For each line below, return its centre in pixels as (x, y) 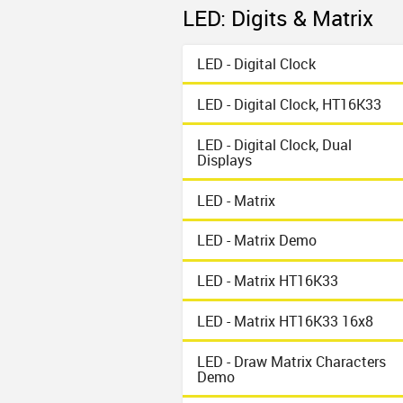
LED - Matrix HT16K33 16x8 (286, 321)
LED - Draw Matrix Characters (292, 361)
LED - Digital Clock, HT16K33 (290, 104)
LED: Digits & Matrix (278, 18)
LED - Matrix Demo (257, 241)
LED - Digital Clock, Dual (275, 144)
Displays (225, 160)
